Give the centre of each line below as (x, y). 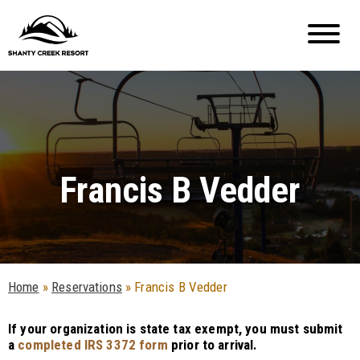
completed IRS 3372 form (93, 345)
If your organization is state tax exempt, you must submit (176, 329)
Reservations (87, 287)
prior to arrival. (214, 345)
